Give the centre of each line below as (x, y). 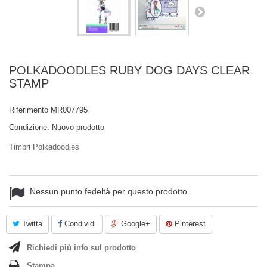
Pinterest (189, 224)
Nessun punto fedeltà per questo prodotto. (110, 191)
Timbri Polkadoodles (44, 147)
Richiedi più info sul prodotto (81, 248)
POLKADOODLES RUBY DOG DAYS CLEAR (129, 70)
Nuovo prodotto (78, 127)
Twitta (31, 224)
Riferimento (29, 110)
